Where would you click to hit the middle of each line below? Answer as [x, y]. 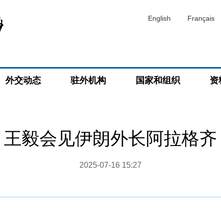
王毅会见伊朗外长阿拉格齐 [110, 138]
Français [201, 18]
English [159, 18]
